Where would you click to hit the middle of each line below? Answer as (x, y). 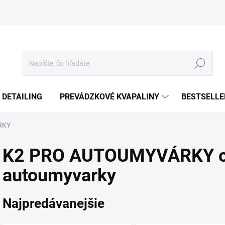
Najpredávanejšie (53, 203)
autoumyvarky (59, 175)
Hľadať (200, 64)
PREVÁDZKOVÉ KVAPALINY (109, 97)
